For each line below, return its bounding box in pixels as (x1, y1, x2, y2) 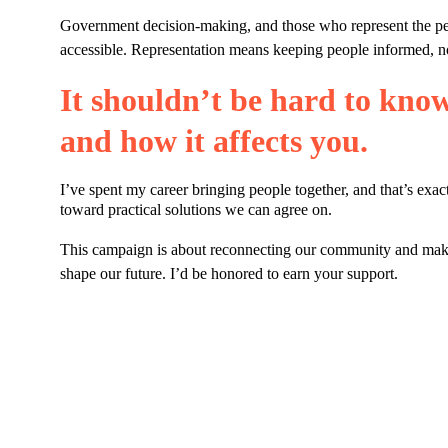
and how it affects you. (60, 123, 368, 159)
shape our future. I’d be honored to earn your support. (60, 265, 398, 282)
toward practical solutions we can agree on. (60, 201, 332, 218)
